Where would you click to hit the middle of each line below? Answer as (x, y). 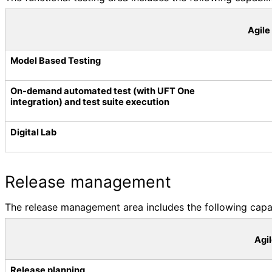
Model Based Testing (56, 60)
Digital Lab (33, 132)
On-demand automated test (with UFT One (103, 91)
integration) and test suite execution (90, 102)
